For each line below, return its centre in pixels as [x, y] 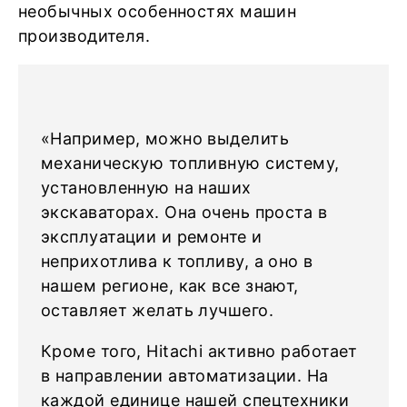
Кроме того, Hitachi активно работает [199, 352]
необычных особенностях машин [158, 12]
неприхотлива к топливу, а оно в [177, 262]
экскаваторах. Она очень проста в [184, 213]
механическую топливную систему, [190, 164]
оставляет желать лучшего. [158, 311]
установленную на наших [146, 188]
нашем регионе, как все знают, [170, 286]
